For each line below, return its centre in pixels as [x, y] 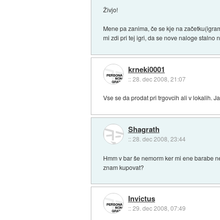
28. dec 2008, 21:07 [159, 79]
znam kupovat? [124, 167]
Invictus [141, 199]
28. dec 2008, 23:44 [159, 138]
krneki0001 [146, 69]
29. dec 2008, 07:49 [159, 208]
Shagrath [144, 129]
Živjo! [111, 9]
